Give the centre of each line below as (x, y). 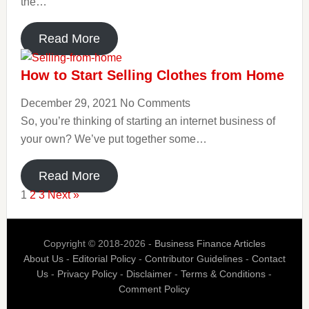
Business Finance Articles (210, 243)
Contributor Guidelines (193, 259)
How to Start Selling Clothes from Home (152, 75)
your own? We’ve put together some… (113, 139)
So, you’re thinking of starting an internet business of (148, 121)
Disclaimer (149, 274)
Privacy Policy (88, 274)
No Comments (155, 103)
